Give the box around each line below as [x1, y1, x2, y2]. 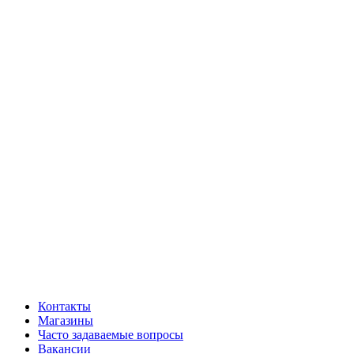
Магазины [38, 314, 93, 327]
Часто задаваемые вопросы [38, 328, 183, 341]
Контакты [38, 299, 91, 313]
